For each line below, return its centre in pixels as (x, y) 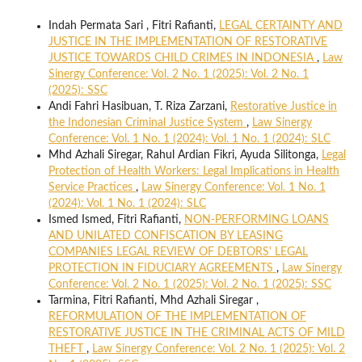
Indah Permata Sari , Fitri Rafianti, (133, 26)
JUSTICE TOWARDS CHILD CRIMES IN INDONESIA (182, 59)
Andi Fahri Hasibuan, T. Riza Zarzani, (139, 107)
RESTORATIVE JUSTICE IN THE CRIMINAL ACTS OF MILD (196, 333)
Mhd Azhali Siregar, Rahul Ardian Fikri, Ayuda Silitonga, (185, 156)
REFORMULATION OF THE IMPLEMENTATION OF (177, 317)
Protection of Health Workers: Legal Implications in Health (194, 172)
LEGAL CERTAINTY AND (280, 26)
